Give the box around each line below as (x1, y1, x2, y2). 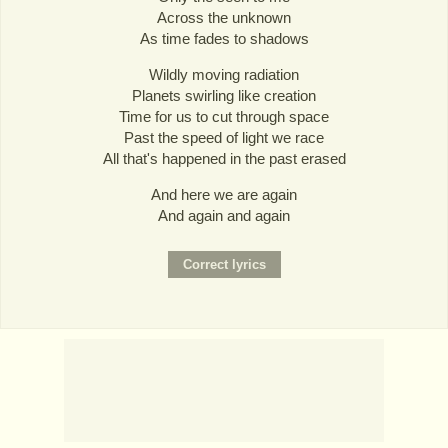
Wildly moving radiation (149, 65, 299, 83)
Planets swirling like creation (132, 86, 316, 104)
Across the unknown (157, 8, 291, 26)
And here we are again (151, 186, 297, 204)
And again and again (158, 207, 290, 225)
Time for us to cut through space (119, 107, 329, 125)
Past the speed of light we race (124, 128, 324, 146)
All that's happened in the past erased (102, 149, 346, 167)
